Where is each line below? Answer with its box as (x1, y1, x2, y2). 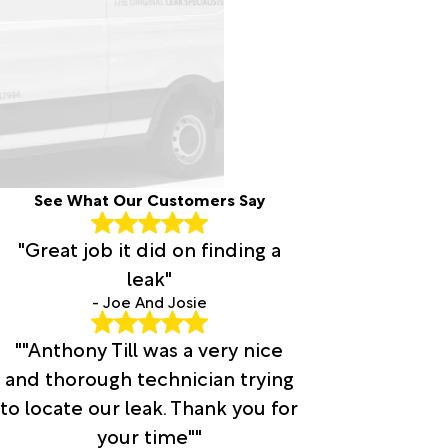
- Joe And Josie (91, 289, 207, 314)
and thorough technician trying (4, 361, 294, 392)
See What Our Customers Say (33, 186, 265, 211)
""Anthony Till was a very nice (15, 332, 284, 363)
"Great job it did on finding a (17, 233, 281, 264)
